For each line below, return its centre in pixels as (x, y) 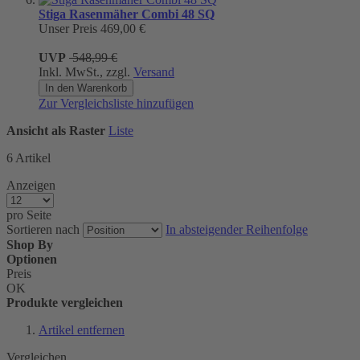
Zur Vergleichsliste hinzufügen (116, 103)
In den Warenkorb (86, 88)
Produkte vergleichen (65, 302)
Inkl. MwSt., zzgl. (86, 72)
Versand (154, 72)
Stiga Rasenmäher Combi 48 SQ (127, 14)
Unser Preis (68, 28)
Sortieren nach (43, 229)
